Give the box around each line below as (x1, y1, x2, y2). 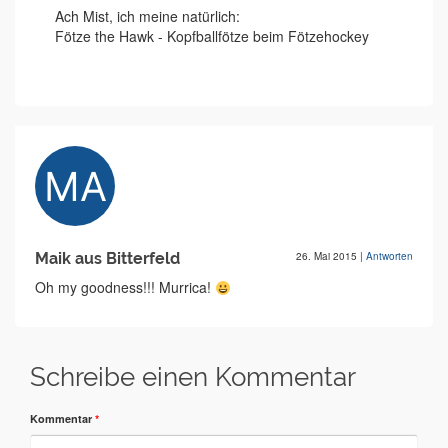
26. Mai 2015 (296, 249, 360, 264)
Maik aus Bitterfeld (35, 249, 180, 269)
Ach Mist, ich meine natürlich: (55, 6, 240, 27)
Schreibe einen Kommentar (30, 362, 356, 393)
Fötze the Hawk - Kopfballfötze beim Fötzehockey (55, 26, 369, 47)
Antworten (366, 249, 413, 264)
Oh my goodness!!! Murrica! (35, 277, 215, 298)
